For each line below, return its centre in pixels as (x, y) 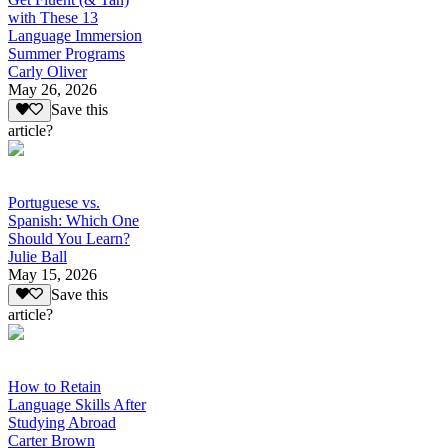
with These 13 (53, 18)
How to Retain (54, 386)
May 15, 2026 (52, 274)
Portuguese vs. (54, 202)
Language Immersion (75, 36)
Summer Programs (66, 54)
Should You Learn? (69, 238)
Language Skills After (77, 404)
